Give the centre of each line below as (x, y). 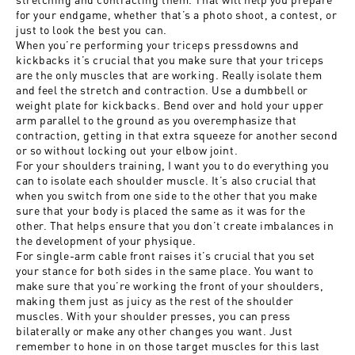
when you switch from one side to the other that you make (167, 195)
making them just (64, 301)
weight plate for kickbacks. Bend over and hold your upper (170, 105)
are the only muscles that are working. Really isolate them (169, 75)
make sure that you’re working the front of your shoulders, (170, 286)
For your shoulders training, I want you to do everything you (173, 165)
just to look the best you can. (92, 30)
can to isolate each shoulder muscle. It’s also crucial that (167, 180)
